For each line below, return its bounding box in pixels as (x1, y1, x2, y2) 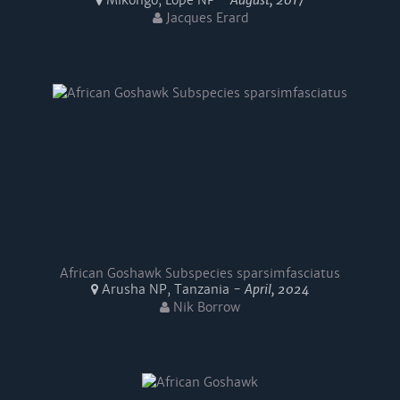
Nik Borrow (170, 299, 240, 315)
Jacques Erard (162, 10, 248, 26)
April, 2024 (244, 281, 310, 297)
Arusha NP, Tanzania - (97, 281, 245, 297)
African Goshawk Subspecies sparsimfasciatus (60, 265, 340, 281)
